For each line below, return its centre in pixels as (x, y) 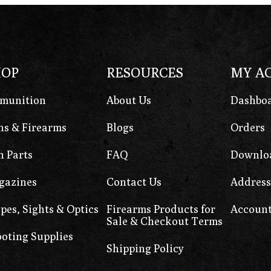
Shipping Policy (145, 248)
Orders (247, 127)
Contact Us (134, 181)
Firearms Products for (161, 209)
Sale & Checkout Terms (165, 221)
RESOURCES (145, 72)
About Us (129, 100)
